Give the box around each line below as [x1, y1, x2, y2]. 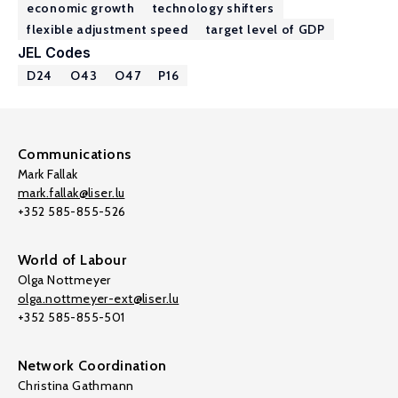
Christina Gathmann [18, 378, 134, 394]
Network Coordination [18, 357, 167, 374]
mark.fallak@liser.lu [18, 185, 125, 201]
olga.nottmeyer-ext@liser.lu [18, 291, 179, 306]
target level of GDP [205, 21, 325, 37]
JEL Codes [18, 44, 91, 61]
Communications [18, 146, 131, 163]
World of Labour [18, 251, 127, 268]
